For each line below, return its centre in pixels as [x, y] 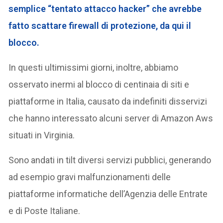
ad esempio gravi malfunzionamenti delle [90, 177]
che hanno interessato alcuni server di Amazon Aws [111, 118]
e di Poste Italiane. [45, 211]
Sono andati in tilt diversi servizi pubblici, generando [110, 160]
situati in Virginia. [42, 135]
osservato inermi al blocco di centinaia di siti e [99, 84]
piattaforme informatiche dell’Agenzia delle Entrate [108, 194]
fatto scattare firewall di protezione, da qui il [100, 25]
